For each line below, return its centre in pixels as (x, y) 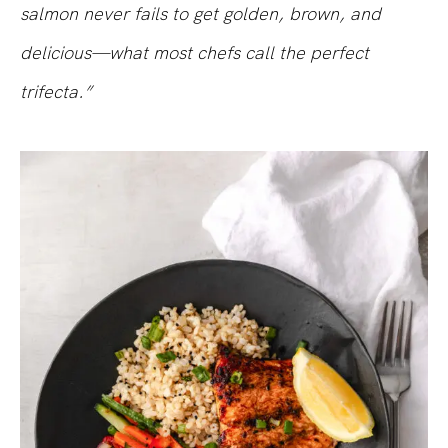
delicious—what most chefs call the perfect (194, 53)
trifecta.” (56, 92)
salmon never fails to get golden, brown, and (200, 14)
